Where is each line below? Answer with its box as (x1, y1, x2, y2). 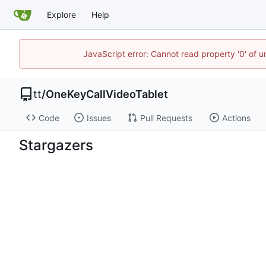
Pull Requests (140, 112, 192, 123)
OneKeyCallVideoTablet (46, 88, 168, 100)
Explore (47, 9, 76, 20)
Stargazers (19, 136, 93, 154)
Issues (86, 112, 111, 123)
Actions (221, 112, 251, 123)
